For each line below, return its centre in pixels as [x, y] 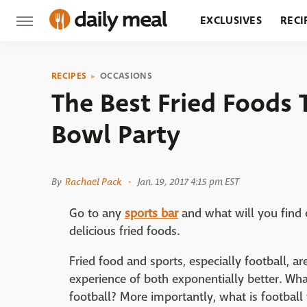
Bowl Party [116, 135]
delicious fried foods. [124, 231]
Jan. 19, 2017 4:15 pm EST [188, 182]
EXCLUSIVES [231, 20]
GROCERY [225, 61]
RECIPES [69, 76]
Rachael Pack [94, 182]
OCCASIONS [126, 76]
